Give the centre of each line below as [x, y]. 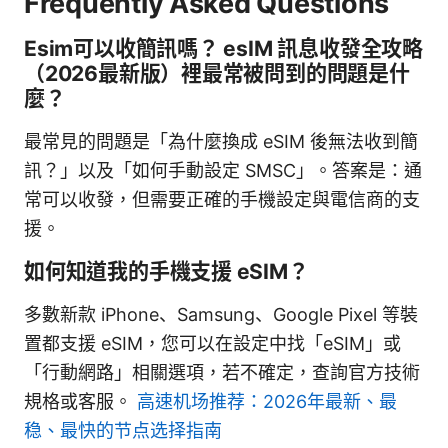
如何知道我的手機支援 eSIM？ [166, 271]
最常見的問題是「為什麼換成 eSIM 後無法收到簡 [221, 141]
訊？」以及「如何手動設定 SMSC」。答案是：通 [223, 170]
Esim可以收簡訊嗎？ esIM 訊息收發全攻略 [223, 48]
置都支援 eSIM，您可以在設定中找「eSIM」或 [212, 343]
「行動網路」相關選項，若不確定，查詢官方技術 [222, 372]
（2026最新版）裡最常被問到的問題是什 [217, 73]
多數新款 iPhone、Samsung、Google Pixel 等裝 [221, 314]
